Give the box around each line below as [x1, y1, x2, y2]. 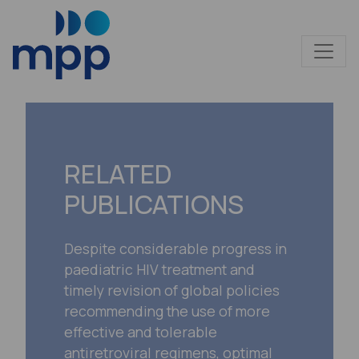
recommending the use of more [64, 301, 270, 321]
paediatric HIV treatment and [64, 259, 255, 279]
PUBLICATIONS [64, 187, 244, 223]
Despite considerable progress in [64, 238, 287, 258]
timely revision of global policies [64, 280, 280, 300]
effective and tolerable [64, 321, 217, 341]
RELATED [64, 156, 171, 192]
